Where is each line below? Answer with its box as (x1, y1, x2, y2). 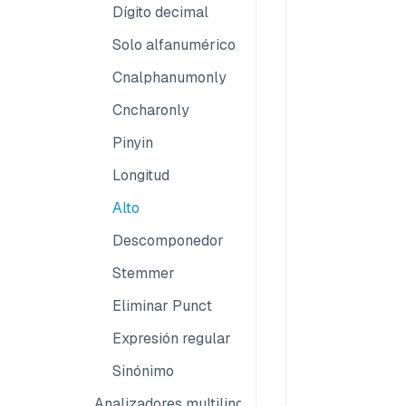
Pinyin (112, 133, 153, 152)
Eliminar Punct (112, 296, 212, 315)
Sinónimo (112, 362, 174, 381)
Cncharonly (112, 101, 189, 120)
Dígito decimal (112, 3, 208, 22)
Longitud (112, 166, 169, 185)
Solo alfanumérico (112, 35, 236, 54)
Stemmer (112, 264, 175, 283)
